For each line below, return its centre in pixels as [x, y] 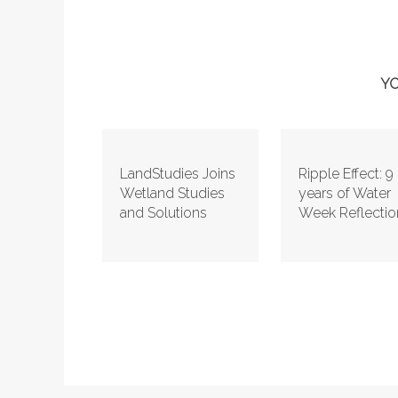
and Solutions [164, 212]
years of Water [344, 193]
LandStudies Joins [178, 173]
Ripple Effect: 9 [346, 173]
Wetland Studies [173, 193]
